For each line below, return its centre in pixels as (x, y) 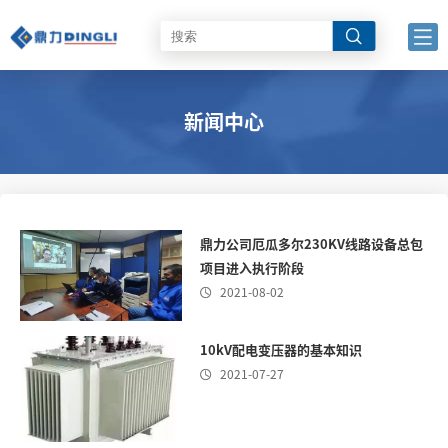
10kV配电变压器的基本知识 (280, 349)
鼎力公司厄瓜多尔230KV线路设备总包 (311, 243)
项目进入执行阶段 (251, 267)
